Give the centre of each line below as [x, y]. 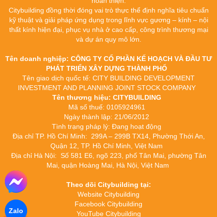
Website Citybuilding [108, 194]
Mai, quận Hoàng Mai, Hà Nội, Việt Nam [108, 165]
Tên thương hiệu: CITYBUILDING [108, 97]
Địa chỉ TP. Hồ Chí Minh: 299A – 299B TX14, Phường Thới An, [108, 136]
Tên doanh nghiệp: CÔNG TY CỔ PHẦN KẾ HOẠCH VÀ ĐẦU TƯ [108, 58]
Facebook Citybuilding [108, 204]
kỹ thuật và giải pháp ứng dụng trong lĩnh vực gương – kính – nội [108, 20]
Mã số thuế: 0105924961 [108, 107]
